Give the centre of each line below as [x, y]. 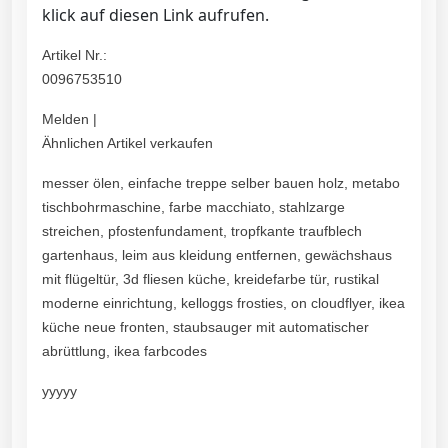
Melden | [69, 119]
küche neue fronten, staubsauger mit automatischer [205, 327]
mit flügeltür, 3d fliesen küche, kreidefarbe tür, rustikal [210, 279]
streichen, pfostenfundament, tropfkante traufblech [202, 231]
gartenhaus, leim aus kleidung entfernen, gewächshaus [217, 255]
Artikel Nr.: [74, 55]
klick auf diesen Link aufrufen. [155, 15]
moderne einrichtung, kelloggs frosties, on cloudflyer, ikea [223, 303]
